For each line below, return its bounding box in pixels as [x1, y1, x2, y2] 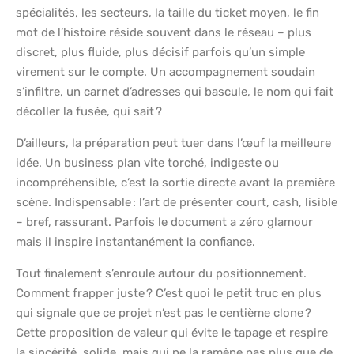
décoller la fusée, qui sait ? [16, 104, 162, 119]
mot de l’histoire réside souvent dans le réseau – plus [16, 25, 311, 40]
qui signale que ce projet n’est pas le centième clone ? [16, 306, 311, 321]
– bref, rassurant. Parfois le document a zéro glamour [16, 215, 313, 230]
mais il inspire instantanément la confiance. [16, 235, 255, 250]
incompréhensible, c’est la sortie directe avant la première [16, 175, 335, 190]
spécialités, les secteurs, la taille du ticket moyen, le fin [16, 6, 319, 21]
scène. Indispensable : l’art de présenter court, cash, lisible [16, 195, 337, 210]
